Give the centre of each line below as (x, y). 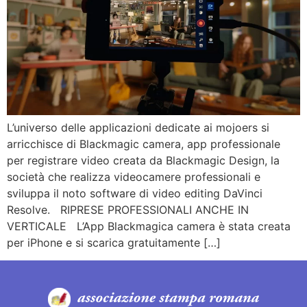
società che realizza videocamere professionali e (134, 176)
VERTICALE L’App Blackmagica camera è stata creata (149, 226)
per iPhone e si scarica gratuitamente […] (114, 242)
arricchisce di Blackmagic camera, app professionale (144, 144)
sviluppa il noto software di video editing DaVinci (135, 193)
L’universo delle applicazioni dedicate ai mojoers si (138, 127)
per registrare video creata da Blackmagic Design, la (143, 160)
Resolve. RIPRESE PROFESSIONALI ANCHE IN (128, 209)
